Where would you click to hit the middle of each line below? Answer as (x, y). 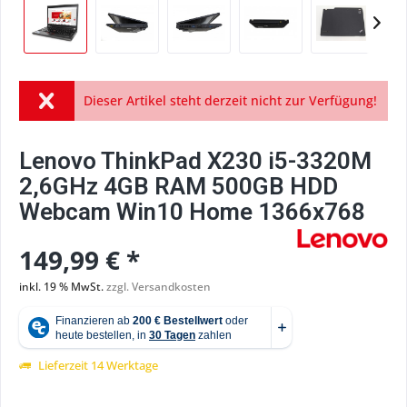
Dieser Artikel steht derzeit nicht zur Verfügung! (230, 100)
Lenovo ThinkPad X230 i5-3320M (195, 161)
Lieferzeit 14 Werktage (97, 365)
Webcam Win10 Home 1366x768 (192, 212)
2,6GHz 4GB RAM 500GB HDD (179, 186)
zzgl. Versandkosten (159, 287)
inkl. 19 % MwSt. (63, 287)
